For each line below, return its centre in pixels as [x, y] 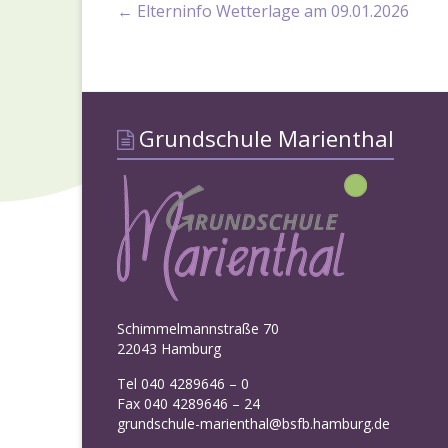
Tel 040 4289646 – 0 [183, 383]
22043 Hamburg [169, 348]
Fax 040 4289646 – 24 [188, 403]
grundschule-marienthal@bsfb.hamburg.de [253, 423]
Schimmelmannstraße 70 [198, 328]
